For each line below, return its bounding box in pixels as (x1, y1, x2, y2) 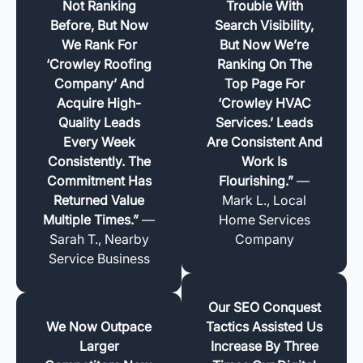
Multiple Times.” (43, 211, 139, 228)
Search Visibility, (215, 16, 314, 33)
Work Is (241, 152, 287, 169)
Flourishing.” (219, 172, 293, 189)
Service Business (48, 250, 150, 267)
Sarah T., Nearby (49, 230, 149, 247)
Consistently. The (47, 152, 151, 169)
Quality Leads (58, 113, 140, 130)
